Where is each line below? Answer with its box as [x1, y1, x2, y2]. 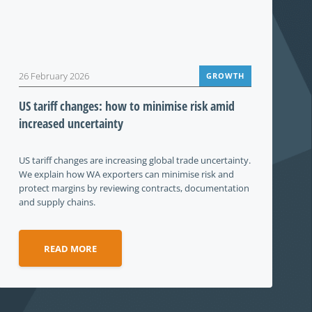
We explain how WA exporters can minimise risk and [19, 168, 234, 180]
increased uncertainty [19, 115, 123, 132]
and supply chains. [19, 196, 95, 208]
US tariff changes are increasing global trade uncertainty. [19, 154, 251, 166]
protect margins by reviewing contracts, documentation [19, 182, 249, 194]
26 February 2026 [19, 70, 89, 82]
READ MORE [44, 242, 97, 255]
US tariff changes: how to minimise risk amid [19, 97, 235, 114]
